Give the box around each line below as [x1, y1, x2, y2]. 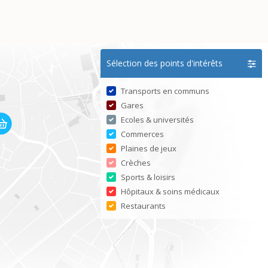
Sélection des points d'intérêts [106, 57, 223, 69]
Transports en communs [121, 85, 209, 96]
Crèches [121, 157, 151, 168]
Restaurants [121, 200, 166, 211]
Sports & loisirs [121, 171, 175, 182]
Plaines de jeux [121, 142, 176, 154]
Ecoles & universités [121, 114, 194, 125]
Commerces [121, 128, 164, 139]
